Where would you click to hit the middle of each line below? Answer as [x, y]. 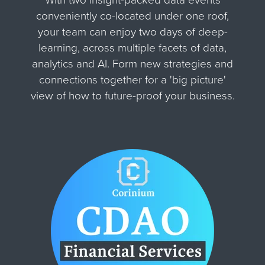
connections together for [100, 80]
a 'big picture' [193, 80]
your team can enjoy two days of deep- [132, 32]
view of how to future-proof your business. [132, 96]
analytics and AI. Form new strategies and [132, 64]
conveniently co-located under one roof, [132, 16]
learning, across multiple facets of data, [132, 48]
